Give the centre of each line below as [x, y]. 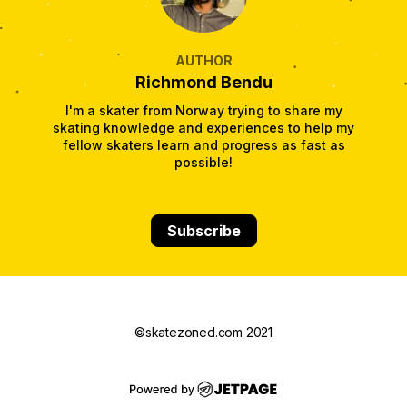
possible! [203, 162]
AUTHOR [203, 60]
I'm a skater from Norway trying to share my [203, 110]
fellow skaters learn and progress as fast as [203, 144]
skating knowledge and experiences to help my [203, 127]
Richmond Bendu [203, 82]
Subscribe [203, 230]
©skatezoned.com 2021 [203, 332]
